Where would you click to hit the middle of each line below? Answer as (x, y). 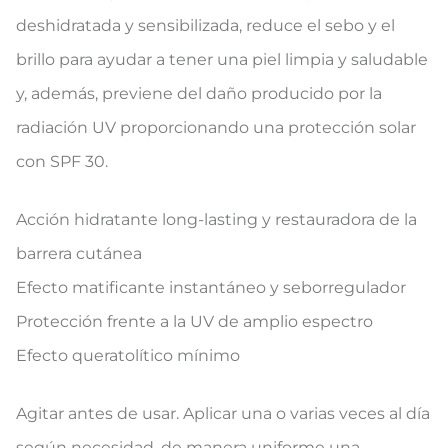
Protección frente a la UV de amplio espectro (194, 321)
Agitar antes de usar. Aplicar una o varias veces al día (223, 413)
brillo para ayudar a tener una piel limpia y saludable (222, 59)
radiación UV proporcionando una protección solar (216, 127)
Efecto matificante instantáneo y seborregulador (211, 287)
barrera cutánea (79, 253)
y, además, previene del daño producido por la (199, 93)
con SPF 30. (62, 161)
